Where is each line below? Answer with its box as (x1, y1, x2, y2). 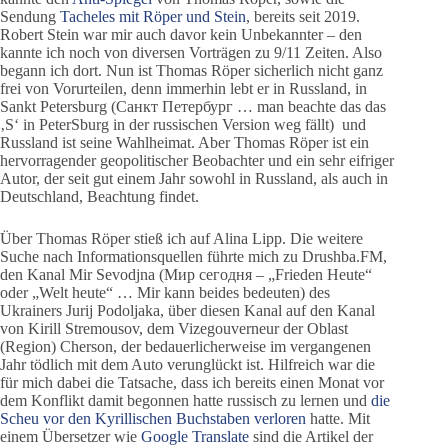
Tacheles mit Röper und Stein (60, 7, 246, 25)
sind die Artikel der (249, 427, 373, 445)
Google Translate (141, 427, 249, 445)
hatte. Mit (306, 409, 370, 427)
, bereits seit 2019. (246, 7, 360, 25)
